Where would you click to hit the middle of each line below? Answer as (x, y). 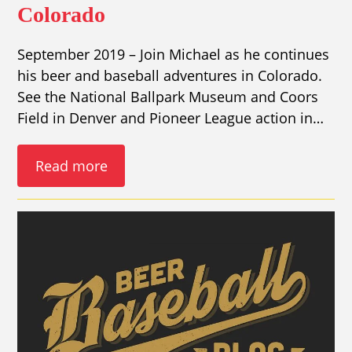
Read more (71, 165)
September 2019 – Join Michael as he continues (174, 55)
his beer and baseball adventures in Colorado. (170, 76)
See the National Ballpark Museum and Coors (168, 97)
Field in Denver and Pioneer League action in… (171, 118)
